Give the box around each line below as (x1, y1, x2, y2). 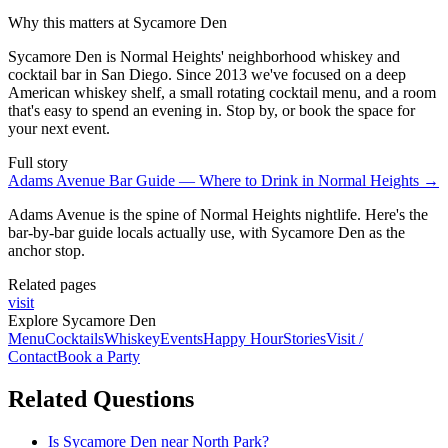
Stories (283, 329, 326, 347)
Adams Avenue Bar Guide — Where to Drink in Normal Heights (8, 171, 419, 189)
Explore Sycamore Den (8, 311, 156, 329)
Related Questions (8, 385, 194, 412)
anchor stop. (8, 241, 85, 259)
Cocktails (45, 329, 104, 347)
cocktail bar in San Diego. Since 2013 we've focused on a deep (8, 65, 406, 83)
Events (160, 329, 203, 347)
